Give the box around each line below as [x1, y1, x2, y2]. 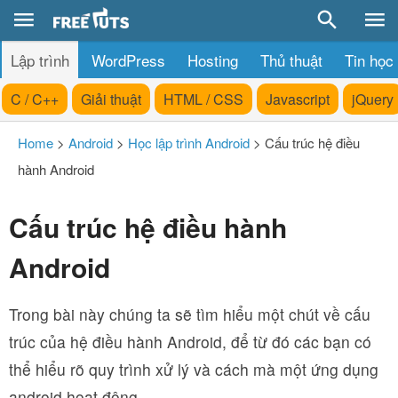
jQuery [352, 89, 394, 109]
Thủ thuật [260, 49, 322, 71]
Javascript [266, 89, 330, 109]
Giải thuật [81, 89, 141, 109]
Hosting [187, 49, 238, 71]
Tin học [345, 49, 394, 71]
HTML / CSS [163, 89, 243, 109]
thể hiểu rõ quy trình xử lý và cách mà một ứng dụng [9, 358, 378, 380]
